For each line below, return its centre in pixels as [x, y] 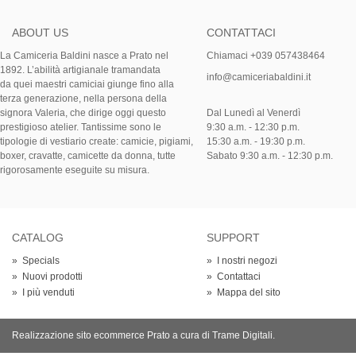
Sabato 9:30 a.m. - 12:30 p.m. [270, 155]
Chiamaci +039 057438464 [266, 55]
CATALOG [38, 237]
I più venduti [48, 292]
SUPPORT [233, 237]
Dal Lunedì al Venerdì [255, 112]
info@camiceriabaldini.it [259, 77]
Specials [41, 260]
